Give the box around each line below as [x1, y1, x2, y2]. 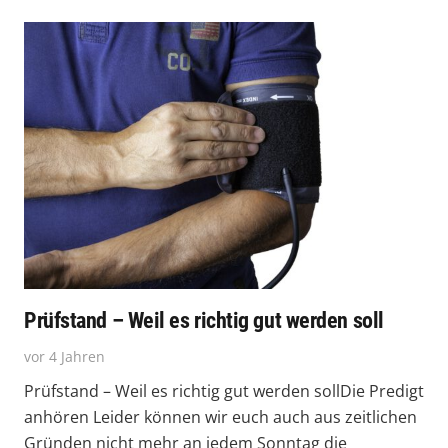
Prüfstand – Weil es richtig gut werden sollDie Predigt [24, 379, 424, 402]
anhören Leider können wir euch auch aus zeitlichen [24, 405, 417, 428]
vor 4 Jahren [24, 346, 105, 366]
